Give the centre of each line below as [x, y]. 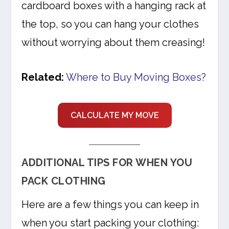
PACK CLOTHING [64, 181]
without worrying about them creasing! [113, 43]
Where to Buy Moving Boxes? [136, 77]
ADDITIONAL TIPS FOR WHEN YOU [107, 163]
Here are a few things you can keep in [110, 205]
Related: [43, 77]
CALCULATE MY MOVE [114, 116]
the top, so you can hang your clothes [110, 24]
